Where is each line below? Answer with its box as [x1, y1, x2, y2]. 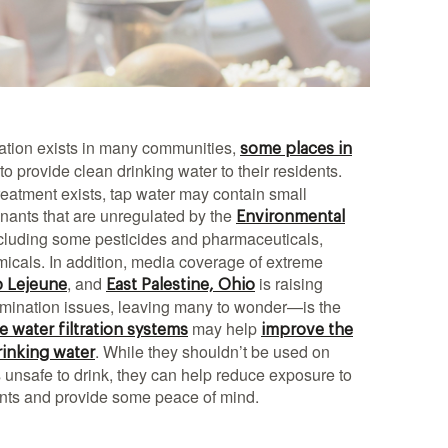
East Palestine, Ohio [106, 277, 255, 293]
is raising [255, 272, 323, 295]
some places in [240, 141, 352, 157]
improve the [261, 322, 353, 338]
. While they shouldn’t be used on [95, 340, 330, 363]
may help [188, 317, 261, 340]
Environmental [236, 209, 345, 225]
